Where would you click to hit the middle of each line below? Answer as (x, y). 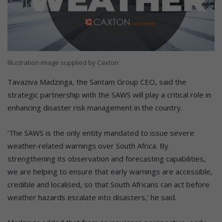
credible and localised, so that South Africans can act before (109, 185)
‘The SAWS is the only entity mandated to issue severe (101, 133)
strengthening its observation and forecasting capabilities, (107, 159)
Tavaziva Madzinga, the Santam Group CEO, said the (97, 82)
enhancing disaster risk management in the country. (95, 108)
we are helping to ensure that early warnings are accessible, (110, 172)
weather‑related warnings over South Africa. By (88, 146)
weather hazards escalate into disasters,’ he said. (92, 197)
